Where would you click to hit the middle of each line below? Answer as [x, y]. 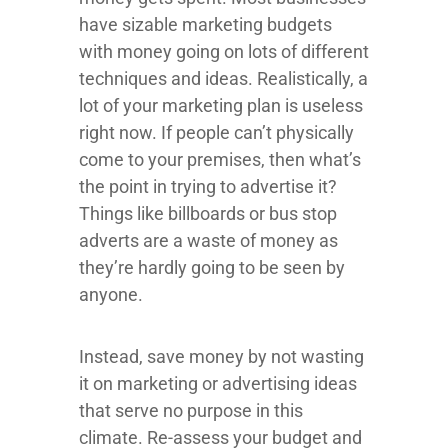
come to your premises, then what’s [220, 160]
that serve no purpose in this [191, 411]
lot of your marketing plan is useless [221, 106]
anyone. [113, 295]
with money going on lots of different [224, 52]
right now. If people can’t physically [216, 133]
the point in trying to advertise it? [208, 187]
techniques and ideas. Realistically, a [223, 79]
